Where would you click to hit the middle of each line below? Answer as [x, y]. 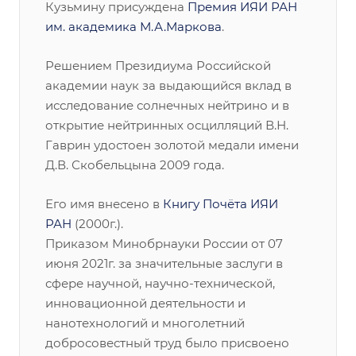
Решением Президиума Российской [158, 66]
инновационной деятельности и [145, 303]
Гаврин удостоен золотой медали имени [172, 145]
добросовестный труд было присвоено [167, 343]
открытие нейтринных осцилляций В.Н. [167, 125]
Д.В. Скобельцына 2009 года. [135, 165]
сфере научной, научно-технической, [160, 283]
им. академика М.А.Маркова [133, 27]
